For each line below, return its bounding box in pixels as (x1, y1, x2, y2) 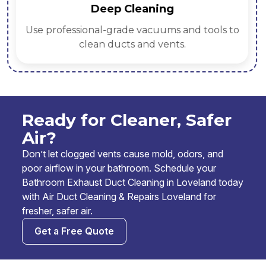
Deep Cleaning (90, 2, 174, 16)
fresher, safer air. (22, 205, 93, 217)
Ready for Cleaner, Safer (22, 110, 232, 131)
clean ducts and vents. (78, 39, 186, 50)
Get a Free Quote (34, 225, 114, 237)
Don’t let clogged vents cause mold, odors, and (22, 148, 223, 160)
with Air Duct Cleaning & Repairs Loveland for (22, 191, 216, 203)
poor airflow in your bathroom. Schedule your (22, 162, 216, 175)
